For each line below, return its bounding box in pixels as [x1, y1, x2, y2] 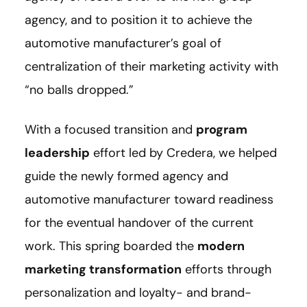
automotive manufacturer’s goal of [25, 34, 221, 51]
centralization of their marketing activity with [25, 58, 278, 75]
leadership [25, 144, 90, 161]
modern [197, 237, 245, 254]
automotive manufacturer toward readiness [25, 191, 273, 208]
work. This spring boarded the [25, 237, 197, 254]
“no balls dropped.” [25, 81, 134, 98]
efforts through [182, 260, 271, 278]
